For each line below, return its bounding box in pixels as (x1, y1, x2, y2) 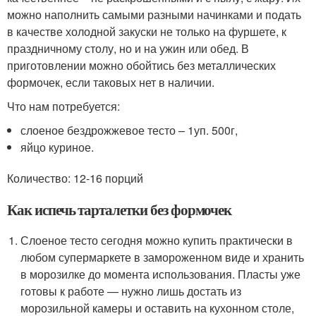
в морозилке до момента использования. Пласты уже (20, 265, 301, 282)
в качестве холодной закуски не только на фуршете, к (7, 23, 286, 39)
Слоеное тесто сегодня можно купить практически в (20, 231, 293, 248)
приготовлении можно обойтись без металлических (7, 56, 276, 73)
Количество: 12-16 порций (7, 169, 143, 186)
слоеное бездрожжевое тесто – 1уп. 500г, (20, 121, 238, 138)
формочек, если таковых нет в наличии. (7, 73, 214, 90)
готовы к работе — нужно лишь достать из (20, 282, 242, 299)
